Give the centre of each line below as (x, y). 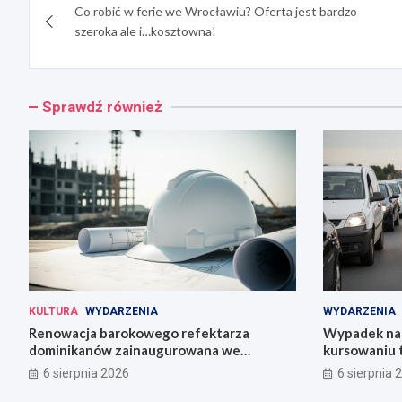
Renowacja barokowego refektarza (139, 332)
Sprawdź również (102, 107)
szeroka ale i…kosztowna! (145, 31)
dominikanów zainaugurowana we (135, 350)
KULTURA (53, 311)
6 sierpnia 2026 (86, 373)
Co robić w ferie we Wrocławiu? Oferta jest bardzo (216, 12)
